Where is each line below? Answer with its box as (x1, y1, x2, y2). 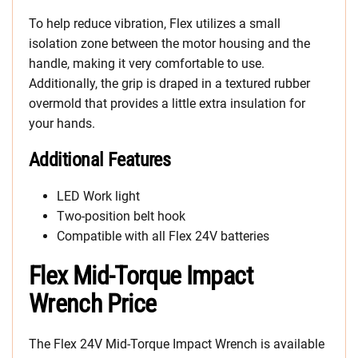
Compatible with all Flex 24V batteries (57, 228, 269, 244)
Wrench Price (29, 288, 157, 319)
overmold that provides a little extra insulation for (29, 95, 305, 111)
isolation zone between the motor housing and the (29, 35, 310, 51)
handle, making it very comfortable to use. (29, 55, 265, 71)
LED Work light (57, 188, 140, 204)
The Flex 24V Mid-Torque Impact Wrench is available (29, 336, 324, 352)
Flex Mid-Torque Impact (29, 260, 253, 291)
